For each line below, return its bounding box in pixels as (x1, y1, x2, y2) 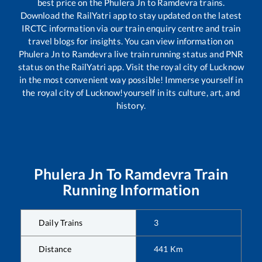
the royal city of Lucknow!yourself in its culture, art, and (22, 87, 240, 98)
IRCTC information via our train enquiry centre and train (21, 22, 241, 33)
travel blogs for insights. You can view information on (28, 35, 234, 46)
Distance (39, 243, 72, 254)
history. (116, 99, 146, 111)
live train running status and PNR (112, 48, 244, 59)
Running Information (63, 180, 199, 198)
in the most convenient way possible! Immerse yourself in (19, 74, 243, 85)
